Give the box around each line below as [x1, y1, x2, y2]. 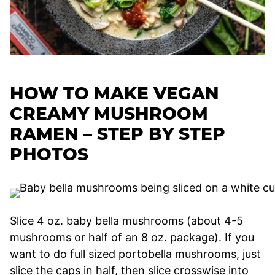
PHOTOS [10, 143, 88, 165]
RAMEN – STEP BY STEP [10, 123, 225, 144]
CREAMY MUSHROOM [10, 103, 208, 124]
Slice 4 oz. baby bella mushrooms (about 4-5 [10, 214, 243, 227]
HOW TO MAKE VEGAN [10, 82, 219, 104]
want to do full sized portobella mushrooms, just [10, 247, 261, 260]
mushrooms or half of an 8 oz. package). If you [10, 230, 254, 244]
